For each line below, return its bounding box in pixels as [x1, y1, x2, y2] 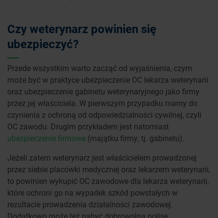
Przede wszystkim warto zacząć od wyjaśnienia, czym [7, 62, 192, 73]
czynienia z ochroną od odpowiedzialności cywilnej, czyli [7, 109, 201, 120]
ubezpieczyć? [7, 36, 79, 52]
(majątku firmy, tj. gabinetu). [86, 132, 184, 143]
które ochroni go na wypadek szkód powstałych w [7, 187, 178, 198]
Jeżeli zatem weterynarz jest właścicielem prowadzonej [7, 152, 197, 163]
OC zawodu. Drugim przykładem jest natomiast [7, 121, 169, 131]
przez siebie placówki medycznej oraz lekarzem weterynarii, [7, 163, 210, 174]
